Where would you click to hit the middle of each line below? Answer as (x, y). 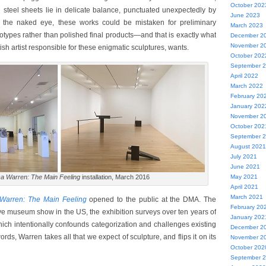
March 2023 (246, 25)
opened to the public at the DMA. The (151, 199)
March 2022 (246, 86)
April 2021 (244, 187)
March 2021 (246, 197)
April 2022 (244, 76)
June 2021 (245, 167)
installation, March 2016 (115, 177)
